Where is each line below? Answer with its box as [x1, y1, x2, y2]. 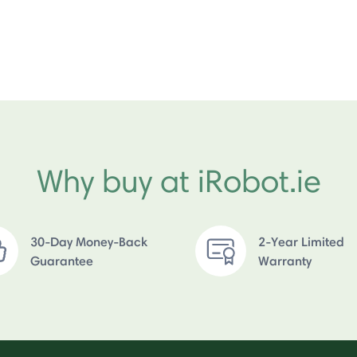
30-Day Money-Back [29, 233, 147, 249]
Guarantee [29, 252, 93, 269]
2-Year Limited [258, 233, 345, 249]
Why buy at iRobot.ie [36, 160, 321, 200]
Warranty [258, 252, 312, 269]
